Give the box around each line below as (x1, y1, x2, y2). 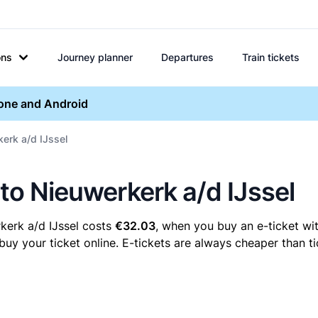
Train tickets (242, 51, 300, 63)
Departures (161, 51, 214, 63)
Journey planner (57, 51, 133, 63)
